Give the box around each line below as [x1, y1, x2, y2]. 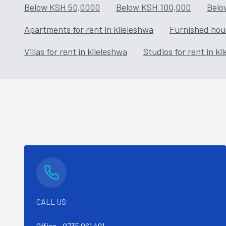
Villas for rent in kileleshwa [24, 46, 127, 57]
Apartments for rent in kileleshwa [24, 24, 153, 35]
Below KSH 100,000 [116, 2, 191, 13]
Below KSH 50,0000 [24, 2, 100, 13]
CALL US [36, 197, 66, 206]
